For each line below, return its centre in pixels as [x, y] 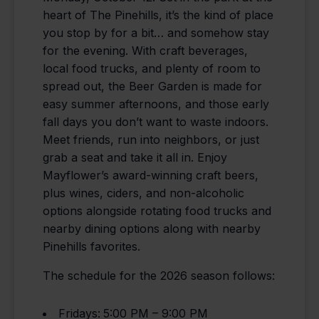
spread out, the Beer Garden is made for [152, 87]
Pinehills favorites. [91, 247]
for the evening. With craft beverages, [145, 51]
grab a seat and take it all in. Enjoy [135, 158]
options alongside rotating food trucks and [157, 211]
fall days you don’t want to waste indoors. [156, 122]
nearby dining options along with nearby [152, 229]
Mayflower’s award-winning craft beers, [151, 176]
